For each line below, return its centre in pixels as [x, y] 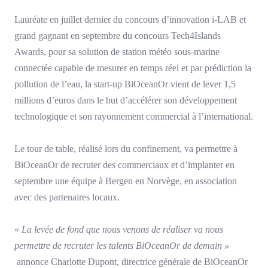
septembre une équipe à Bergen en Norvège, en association [126, 181]
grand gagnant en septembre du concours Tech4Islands [118, 36]
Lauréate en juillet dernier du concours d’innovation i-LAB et [130, 20]
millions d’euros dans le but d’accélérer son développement [126, 100]
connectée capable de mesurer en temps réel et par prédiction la [133, 68]
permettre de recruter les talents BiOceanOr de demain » [122, 246]
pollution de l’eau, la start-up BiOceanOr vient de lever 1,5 [125, 84]
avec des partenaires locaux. [67, 197]
